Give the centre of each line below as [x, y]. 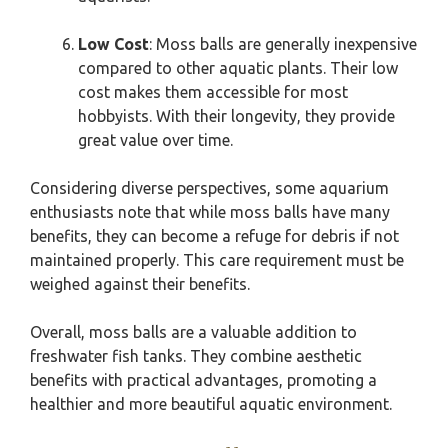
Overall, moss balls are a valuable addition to [193, 332]
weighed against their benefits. [140, 284]
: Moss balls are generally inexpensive [283, 44]
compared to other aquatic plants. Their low [238, 68]
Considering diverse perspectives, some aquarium [209, 188]
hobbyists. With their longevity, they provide [236, 116]
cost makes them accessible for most [213, 92]
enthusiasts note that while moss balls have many [210, 212]
